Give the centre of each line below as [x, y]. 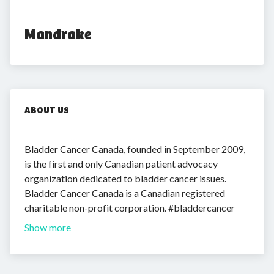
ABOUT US [47, 110]
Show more [48, 227]
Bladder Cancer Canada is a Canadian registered [125, 193]
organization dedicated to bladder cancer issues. [125, 178]
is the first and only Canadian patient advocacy [121, 164]
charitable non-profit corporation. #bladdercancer [130, 208]
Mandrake [58, 34]
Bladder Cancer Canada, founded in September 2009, [135, 149]
